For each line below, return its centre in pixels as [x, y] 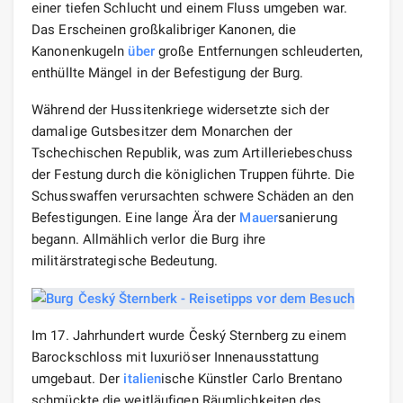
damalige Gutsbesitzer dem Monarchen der [162, 131]
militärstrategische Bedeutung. [125, 260]
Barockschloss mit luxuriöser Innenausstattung [175, 357]
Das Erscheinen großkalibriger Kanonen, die [164, 29]
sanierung [307, 217]
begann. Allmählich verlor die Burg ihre [148, 239]
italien [143, 378]
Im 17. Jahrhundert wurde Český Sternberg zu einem [189, 335]
